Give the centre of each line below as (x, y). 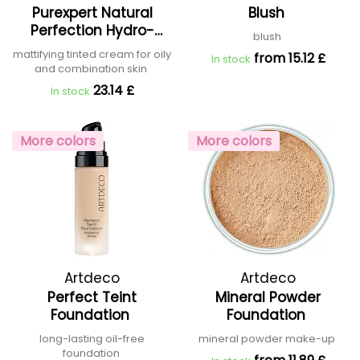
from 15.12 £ (289, 58)
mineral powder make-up (268, 339)
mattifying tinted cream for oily (92, 54)
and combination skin (92, 69)
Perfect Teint (92, 297)
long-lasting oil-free (92, 339)
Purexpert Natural (92, 13)
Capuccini (92, 14)
